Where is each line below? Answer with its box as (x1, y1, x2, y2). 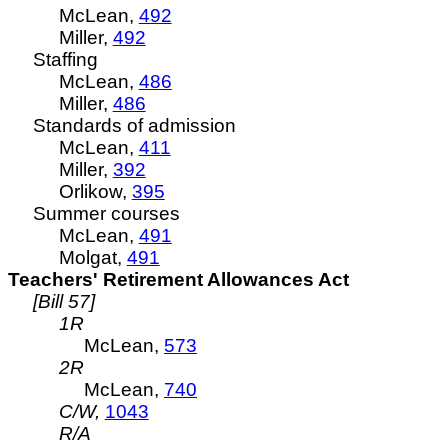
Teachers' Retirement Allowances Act (8, 269, 349, 290)
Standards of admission (33, 115, 237, 136)
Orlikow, (58, 181, 132, 202)
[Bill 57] (33, 291, 96, 312)
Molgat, (58, 247, 127, 268)
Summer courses (33, 203, 181, 224)
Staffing (33, 49, 99, 70)
